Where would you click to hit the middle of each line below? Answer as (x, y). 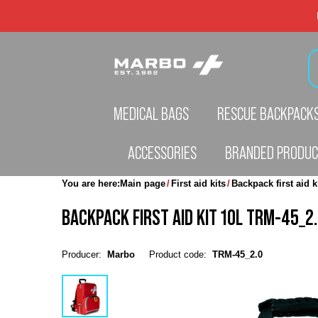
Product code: (179, 254)
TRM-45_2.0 (237, 254)
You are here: (91, 183)
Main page (143, 183)
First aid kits (198, 183)
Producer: (83, 254)
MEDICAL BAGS (151, 114)
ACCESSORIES (162, 153)
